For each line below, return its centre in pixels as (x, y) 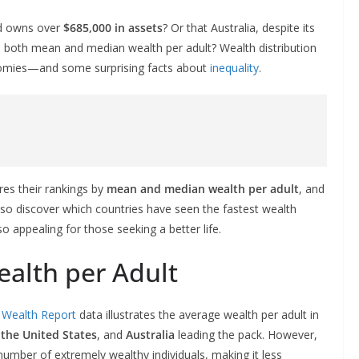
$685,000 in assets (113, 28)
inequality (234, 68)
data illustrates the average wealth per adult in (198, 315)
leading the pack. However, (246, 335)
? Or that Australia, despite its (239, 28)
